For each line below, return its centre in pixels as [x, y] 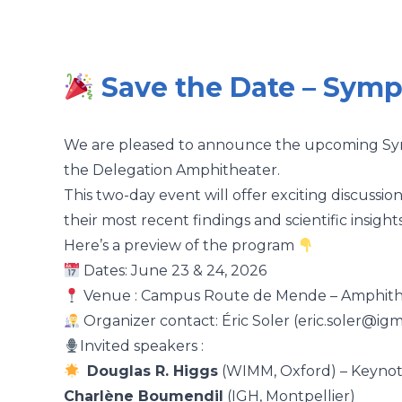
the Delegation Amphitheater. [172, 170]
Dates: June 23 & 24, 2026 [174, 271]
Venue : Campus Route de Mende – [211, 296]
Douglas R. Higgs [153, 371]
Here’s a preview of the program [181, 246]
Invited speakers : [142, 346]
